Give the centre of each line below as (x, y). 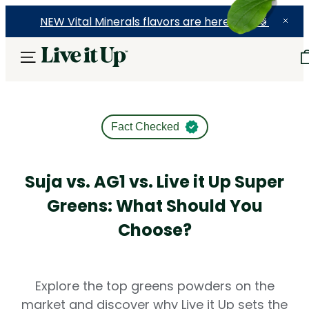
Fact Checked (145, 127)
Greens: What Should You (154, 206)
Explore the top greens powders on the (154, 286)
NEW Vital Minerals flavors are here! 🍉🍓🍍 (154, 21)
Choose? (154, 230)
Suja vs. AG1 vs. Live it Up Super (154, 181)
